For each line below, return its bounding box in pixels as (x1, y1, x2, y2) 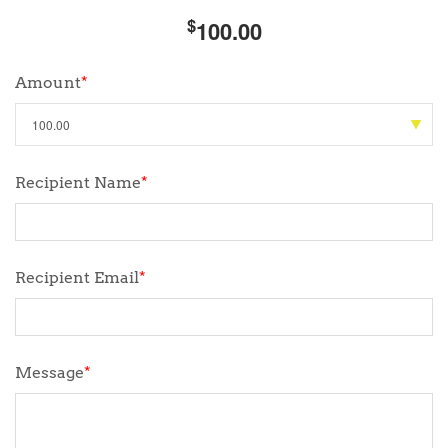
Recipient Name (15, 173, 141, 192)
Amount (15, 73, 81, 92)
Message (15, 363, 84, 382)
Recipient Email (15, 268, 139, 287)
